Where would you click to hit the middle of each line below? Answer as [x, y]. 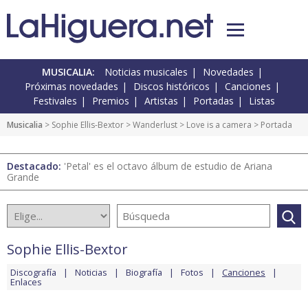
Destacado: [35, 166]
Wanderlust [155, 125]
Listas [262, 101]
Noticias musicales [146, 72]
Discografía [33, 273]
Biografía [144, 273]
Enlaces [26, 282]
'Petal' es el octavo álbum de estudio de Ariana [168, 166]
